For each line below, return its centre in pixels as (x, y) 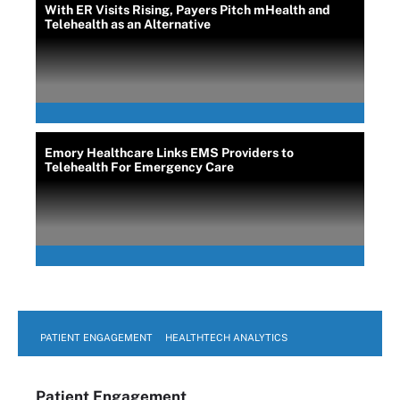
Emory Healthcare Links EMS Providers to (169, 153)
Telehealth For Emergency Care (139, 167)
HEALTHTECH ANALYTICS (226, 337)
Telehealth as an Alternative (128, 24)
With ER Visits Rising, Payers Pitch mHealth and (187, 10)
